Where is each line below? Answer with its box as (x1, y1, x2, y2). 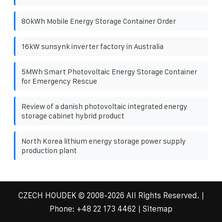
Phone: (50, 204, 77, 213)
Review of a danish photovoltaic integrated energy (21, 102, 187, 111)
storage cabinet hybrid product (21, 111, 124, 120)
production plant (21, 146, 77, 155)
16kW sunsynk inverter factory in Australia (21, 42, 164, 51)
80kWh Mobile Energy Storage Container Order (21, 16, 176, 25)
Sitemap (143, 204, 172, 213)
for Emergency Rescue (21, 76, 97, 85)
